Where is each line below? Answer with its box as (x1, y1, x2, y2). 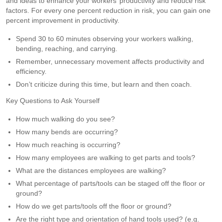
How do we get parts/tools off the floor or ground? (16, 202, 171, 210)
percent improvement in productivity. (6, 16, 119, 24)
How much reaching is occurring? (16, 140, 120, 149)
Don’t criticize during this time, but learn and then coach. (16, 80, 192, 88)
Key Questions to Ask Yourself (6, 96, 100, 105)
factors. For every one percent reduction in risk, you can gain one (6, 6, 211, 14)
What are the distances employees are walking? (16, 166, 166, 174)
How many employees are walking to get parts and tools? (16, 153, 195, 162)
